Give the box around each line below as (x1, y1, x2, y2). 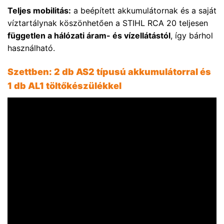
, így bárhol (170, 30, 213, 40)
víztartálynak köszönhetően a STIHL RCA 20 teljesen (7, 17, 208, 28)
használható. (7, 42, 55, 53)
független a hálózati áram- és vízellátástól (7, 30, 170, 40)
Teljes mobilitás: (7, 5, 71, 15)
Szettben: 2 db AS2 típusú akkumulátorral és (7, 66, 211, 77)
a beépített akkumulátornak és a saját (71, 5, 216, 15)
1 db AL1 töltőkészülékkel (7, 80, 121, 91)
